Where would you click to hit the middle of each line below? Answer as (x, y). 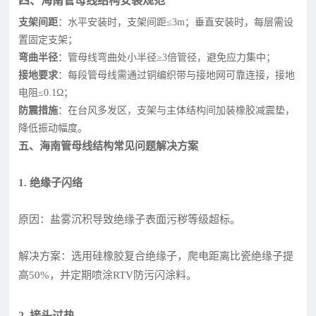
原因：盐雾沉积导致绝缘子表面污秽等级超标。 (130, 219)
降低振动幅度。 (53, 128)
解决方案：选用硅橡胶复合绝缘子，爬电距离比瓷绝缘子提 (156, 256)
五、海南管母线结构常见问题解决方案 (109, 146)
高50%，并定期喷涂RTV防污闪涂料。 (108, 275)
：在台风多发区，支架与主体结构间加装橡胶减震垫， (177, 110)
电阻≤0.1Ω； (46, 92)
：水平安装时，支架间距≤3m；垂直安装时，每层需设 (176, 22)
